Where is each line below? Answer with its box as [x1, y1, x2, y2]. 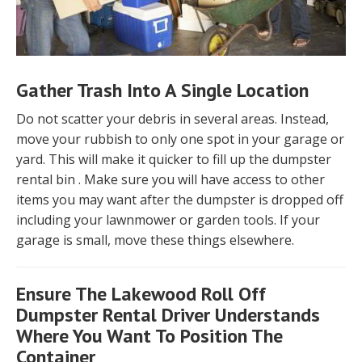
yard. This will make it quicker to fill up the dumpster [16, 150, 331, 169]
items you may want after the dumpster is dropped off [16, 191, 343, 209]
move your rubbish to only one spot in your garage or [16, 130, 344, 149]
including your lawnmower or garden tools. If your [16, 211, 320, 229]
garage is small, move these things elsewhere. [16, 231, 294, 250]
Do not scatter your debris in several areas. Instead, [16, 110, 329, 128]
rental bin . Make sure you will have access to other [16, 170, 325, 189]
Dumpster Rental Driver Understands [16, 302, 320, 328]
